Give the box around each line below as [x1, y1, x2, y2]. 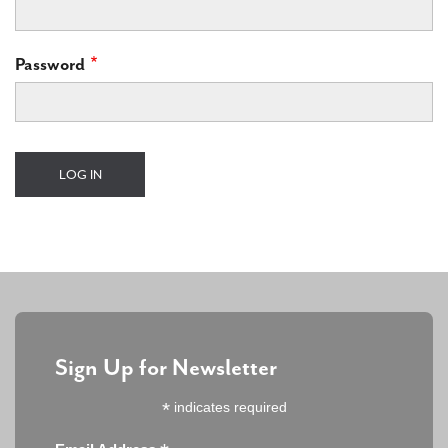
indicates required [169, 399, 287, 415]
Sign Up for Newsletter [55, 353, 277, 382]
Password [15, 53, 85, 75]
